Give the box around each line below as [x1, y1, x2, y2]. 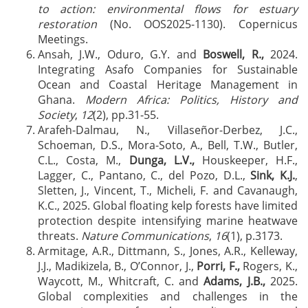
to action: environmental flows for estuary [38, 1, 298, 16]
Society [38, 107, 75, 122]
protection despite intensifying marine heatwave [38, 213, 298, 228]
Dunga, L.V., [129, 153, 195, 168]
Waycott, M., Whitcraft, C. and [38, 274, 204, 289]
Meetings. [38, 32, 88, 47]
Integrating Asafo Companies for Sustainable [38, 62, 298, 77]
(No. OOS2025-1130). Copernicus [97, 16, 298, 32]
